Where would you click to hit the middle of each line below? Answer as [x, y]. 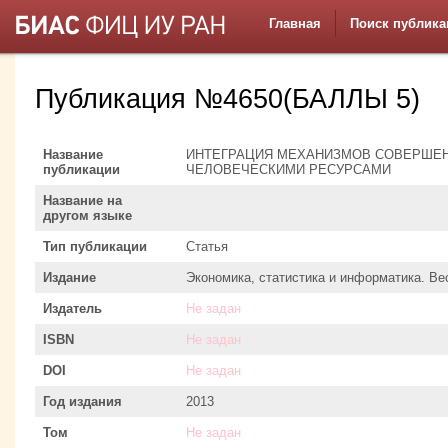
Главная [295, 23]
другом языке [87, 215]
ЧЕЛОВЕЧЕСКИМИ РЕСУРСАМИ [288, 169]
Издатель [72, 308]
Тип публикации [95, 246]
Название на [82, 200]
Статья [207, 246]
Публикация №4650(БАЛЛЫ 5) [227, 99]
